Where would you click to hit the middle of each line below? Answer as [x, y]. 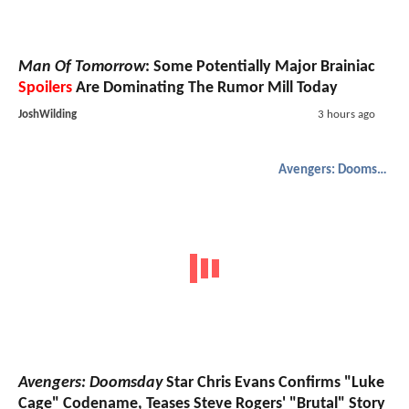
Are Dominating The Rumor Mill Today [205, 89]
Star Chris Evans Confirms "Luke [273, 383]
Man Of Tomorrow [82, 68]
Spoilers [45, 89]
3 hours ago [346, 115]
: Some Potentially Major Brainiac [260, 68]
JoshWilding [47, 115]
